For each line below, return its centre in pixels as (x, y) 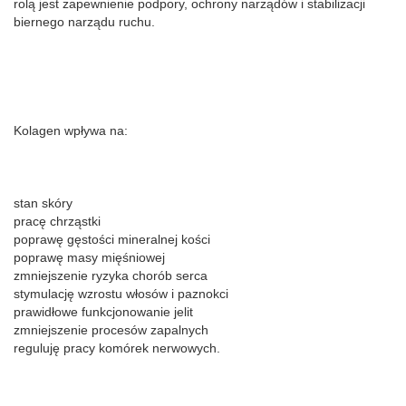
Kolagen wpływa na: (71, 130)
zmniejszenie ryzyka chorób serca (111, 275)
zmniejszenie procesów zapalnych (111, 330)
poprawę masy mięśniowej (89, 257)
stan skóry (43, 203)
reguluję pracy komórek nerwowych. (117, 348)
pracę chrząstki (57, 221)
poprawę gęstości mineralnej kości (112, 239)
